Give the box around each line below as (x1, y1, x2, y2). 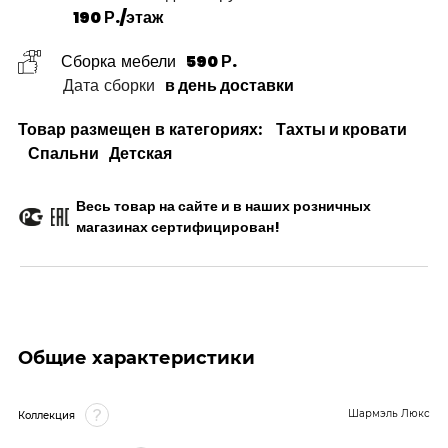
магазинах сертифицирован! (76, 216, 280, 237)
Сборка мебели (61, 49, 176, 73)
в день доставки (165, 73, 294, 97)
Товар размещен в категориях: (18, 117, 266, 141)
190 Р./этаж (73, 5, 163, 29)
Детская (109, 141, 172, 165)
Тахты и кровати (276, 117, 407, 141)
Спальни (28, 141, 99, 165)
